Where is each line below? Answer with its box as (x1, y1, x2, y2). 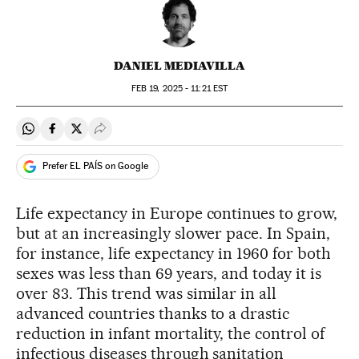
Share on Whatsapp (27, 127, 136, 143)
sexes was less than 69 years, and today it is (16, 263, 322, 283)
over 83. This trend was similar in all (16, 283, 277, 303)
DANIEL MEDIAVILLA (114, 58, 245, 73)
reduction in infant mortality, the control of (16, 323, 325, 343)
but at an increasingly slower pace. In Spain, (16, 223, 331, 243)
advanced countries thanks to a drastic (16, 303, 290, 323)
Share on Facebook (51, 127, 159, 143)
